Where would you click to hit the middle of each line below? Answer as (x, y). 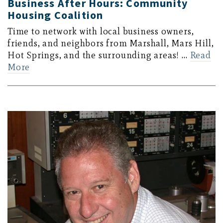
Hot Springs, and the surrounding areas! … (99, 55)
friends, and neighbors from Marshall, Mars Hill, (111, 43)
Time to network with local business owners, (101, 31)
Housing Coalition (56, 15)
